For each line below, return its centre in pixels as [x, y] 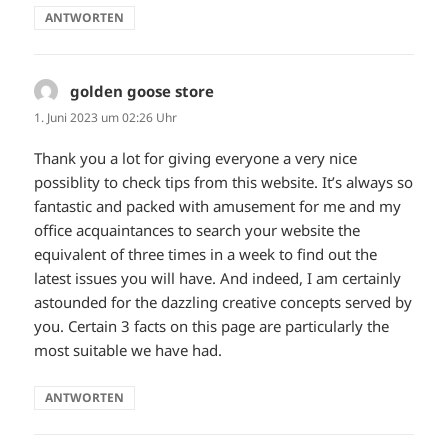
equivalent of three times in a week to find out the [206, 254]
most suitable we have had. [128, 350]
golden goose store [142, 90]
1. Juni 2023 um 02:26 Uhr [106, 117]
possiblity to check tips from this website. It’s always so [224, 182]
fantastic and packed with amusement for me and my [218, 206]
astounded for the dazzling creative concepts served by [223, 302]
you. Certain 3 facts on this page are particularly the [212, 326]
